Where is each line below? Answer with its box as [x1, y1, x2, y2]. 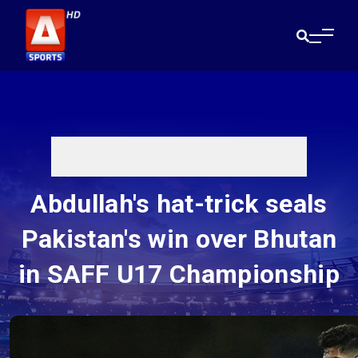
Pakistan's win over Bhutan [21, 224, 337, 255]
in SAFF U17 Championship [18, 259, 340, 290]
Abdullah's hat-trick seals [30, 189, 328, 220]
